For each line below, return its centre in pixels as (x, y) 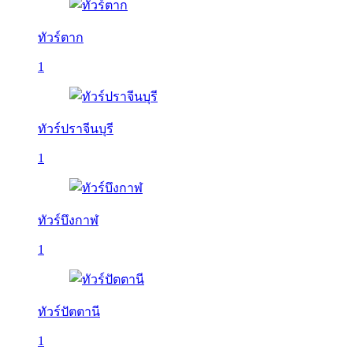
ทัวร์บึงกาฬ (68, 220)
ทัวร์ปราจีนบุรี (76, 129)
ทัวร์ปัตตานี (69, 312)
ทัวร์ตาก (61, 37)
